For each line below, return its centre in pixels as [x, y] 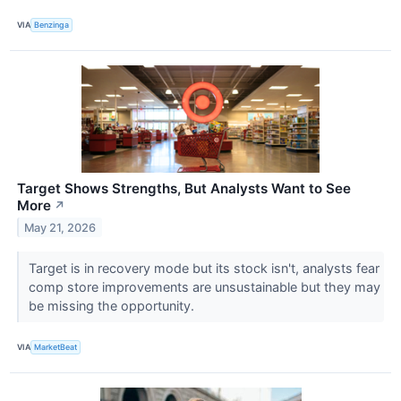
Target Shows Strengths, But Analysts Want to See [184, 188]
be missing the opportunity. [113, 305]
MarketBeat [56, 347]
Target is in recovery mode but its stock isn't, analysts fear [204, 268]
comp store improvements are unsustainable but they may [204, 286]
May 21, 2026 [60, 227]
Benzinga [52, 25]
